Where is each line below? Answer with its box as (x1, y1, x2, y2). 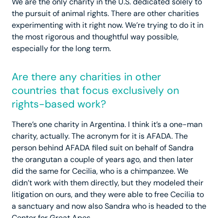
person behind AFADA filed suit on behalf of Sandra (12, 143, 194, 153)
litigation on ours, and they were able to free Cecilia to (12, 189, 204, 200)
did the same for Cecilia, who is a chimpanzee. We (12, 166, 188, 177)
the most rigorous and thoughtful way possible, (12, 32, 179, 42)
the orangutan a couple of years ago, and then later (12, 154, 193, 165)
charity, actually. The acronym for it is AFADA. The (12, 131, 188, 142)
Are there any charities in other (12, 70, 161, 84)
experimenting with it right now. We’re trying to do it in (12, 20, 203, 31)
